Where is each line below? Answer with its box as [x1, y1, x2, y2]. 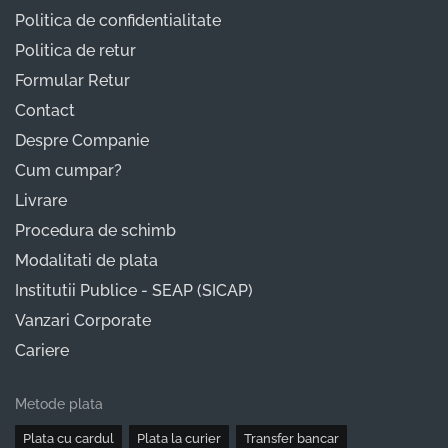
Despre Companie [15, 131, 149, 151]
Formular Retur [15, 71, 130, 91]
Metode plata [15, 396, 103, 413]
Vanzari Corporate [15, 311, 151, 331]
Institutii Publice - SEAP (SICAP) [15, 281, 253, 301]
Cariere [15, 341, 69, 361]
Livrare [15, 191, 67, 211]
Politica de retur [15, 41, 136, 61]
